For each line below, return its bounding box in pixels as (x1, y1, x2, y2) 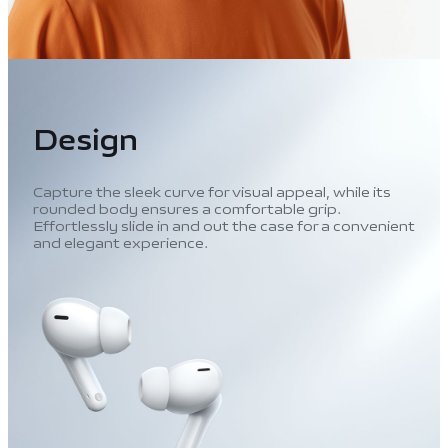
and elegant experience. (32, 230, 208, 256)
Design (32, 116, 138, 165)
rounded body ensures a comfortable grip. (32, 196, 341, 222)
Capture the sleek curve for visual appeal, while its (32, 179, 391, 205)
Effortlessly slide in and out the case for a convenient (32, 213, 415, 239)
